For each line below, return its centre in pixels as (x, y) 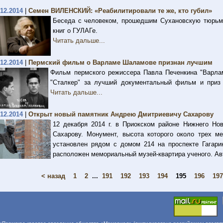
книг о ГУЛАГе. (75, 31)
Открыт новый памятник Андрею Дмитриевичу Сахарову (121, 114)
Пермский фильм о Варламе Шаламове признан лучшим (120, 62)
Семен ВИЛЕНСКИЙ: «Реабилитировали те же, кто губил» (120, 11)
